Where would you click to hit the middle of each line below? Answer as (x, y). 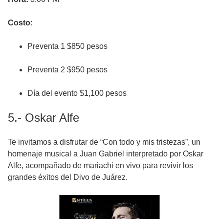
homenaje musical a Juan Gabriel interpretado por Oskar (106, 154)
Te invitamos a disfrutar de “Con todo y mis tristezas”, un (104, 142)
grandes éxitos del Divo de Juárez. (68, 177)
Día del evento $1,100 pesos (77, 93)
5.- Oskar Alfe (44, 118)
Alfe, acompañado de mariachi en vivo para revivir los (100, 166)
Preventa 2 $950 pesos (67, 70)
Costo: (20, 23)
